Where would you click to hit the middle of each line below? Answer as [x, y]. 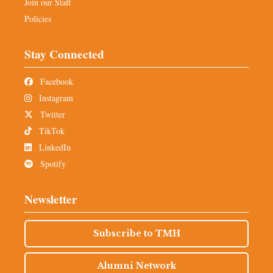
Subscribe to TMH [136, 234]
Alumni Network [136, 266]
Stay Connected [64, 55]
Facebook [55, 82]
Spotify [52, 164]
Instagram [55, 98]
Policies [38, 19]
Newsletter [51, 200]
